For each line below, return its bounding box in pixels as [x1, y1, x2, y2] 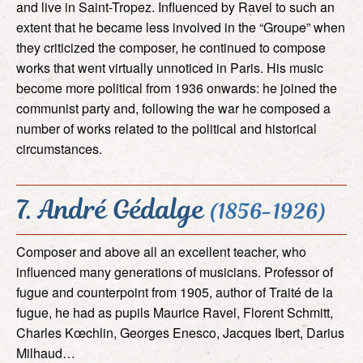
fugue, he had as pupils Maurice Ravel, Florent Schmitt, [16, 302, 333, 322]
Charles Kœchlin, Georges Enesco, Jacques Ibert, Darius [16, 322, 344, 342]
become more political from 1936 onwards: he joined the [16, 78, 337, 97]
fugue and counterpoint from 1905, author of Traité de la [16, 282, 333, 301]
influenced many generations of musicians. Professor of [16, 262, 333, 281]
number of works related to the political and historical [16, 118, 317, 138]
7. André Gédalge [16, 190, 210, 228]
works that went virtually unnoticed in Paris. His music [16, 58, 323, 77]
